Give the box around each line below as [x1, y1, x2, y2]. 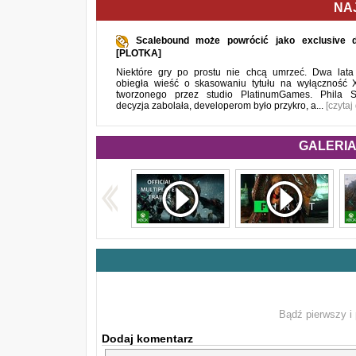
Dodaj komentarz [102, 332, 193, 345]
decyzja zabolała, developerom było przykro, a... [116, 100, 326, 111]
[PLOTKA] [116, 48, 161, 59]
